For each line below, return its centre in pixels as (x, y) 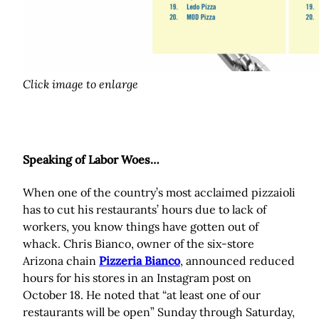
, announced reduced (237, 261)
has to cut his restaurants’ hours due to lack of (145, 210)
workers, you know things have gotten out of (141, 227)
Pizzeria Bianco (140, 261)
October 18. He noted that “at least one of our (142, 295)
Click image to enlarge (80, 84)
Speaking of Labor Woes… (91, 160)
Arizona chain (61, 261)
